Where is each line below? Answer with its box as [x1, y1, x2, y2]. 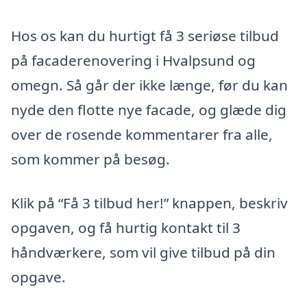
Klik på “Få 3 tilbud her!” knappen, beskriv [11, 193, 288, 212]
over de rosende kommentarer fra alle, [11, 125, 273, 145]
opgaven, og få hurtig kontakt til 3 [11, 217, 241, 237]
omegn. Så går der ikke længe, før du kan [11, 75, 288, 95]
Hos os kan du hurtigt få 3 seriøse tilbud [11, 26, 279, 46]
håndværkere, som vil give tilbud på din [11, 242, 275, 262]
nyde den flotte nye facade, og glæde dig [11, 100, 286, 120]
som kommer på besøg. [11, 149, 170, 169]
